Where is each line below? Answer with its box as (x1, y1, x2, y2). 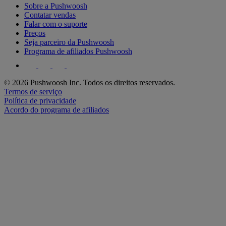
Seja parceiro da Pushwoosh (24, 37, 114, 46)
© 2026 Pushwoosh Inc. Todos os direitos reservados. (4, 78, 175, 87)
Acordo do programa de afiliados (4, 105, 109, 114)
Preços (24, 28, 45, 37)
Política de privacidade (4, 96, 76, 105)
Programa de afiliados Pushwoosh (24, 46, 132, 55)
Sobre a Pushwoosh (24, 1, 87, 10)
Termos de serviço (4, 87, 62, 96)
